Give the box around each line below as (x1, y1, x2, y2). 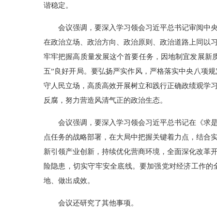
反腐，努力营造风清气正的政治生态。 (44, 96, 167, 104)
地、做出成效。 (44, 177, 94, 185)
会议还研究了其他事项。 (58, 199, 138, 207)
